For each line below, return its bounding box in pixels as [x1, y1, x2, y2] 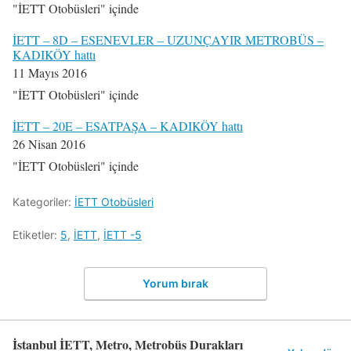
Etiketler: [13, 227, 60, 241]
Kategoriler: [13, 194, 74, 208]
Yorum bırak [143, 277, 208, 291]
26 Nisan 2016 [13, 135, 85, 152]
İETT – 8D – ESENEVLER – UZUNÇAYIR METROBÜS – [13, 31, 324, 48]
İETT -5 [103, 227, 142, 241]
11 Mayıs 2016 [13, 63, 87, 81]
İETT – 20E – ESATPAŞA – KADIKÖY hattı [13, 117, 243, 134]
